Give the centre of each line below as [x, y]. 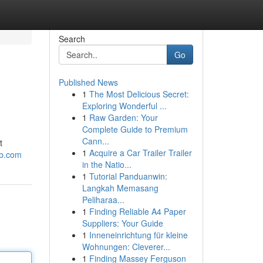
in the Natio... [107, 164]
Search [72, 39]
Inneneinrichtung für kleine [138, 235]
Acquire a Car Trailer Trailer [140, 153]
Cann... [95, 141]
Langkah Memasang [120, 188]
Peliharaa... [103, 200]
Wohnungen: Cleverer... [126, 247]
